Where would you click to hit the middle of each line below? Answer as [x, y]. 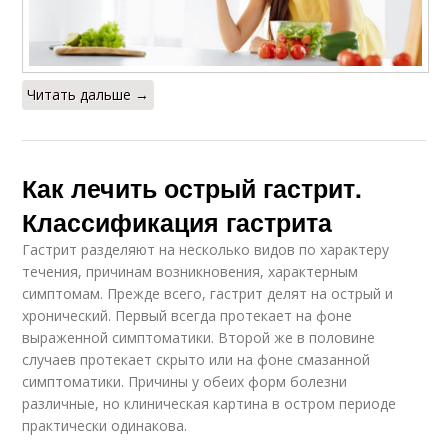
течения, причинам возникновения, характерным [190, 272]
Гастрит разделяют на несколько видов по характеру [206, 250]
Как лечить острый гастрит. [192, 188]
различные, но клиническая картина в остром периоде [209, 404]
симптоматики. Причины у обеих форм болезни [185, 382]
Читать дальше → [88, 95]
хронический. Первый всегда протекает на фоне [187, 316]
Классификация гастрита [177, 222]
